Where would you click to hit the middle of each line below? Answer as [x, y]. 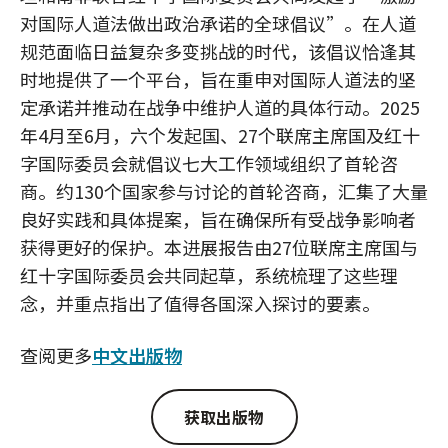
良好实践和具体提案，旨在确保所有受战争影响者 [218, 219]
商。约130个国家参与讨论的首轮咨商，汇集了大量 [224, 191]
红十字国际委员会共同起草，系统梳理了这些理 [209, 275]
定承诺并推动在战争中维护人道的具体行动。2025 [220, 107]
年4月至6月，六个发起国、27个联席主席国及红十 [220, 135]
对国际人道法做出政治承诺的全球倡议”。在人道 [218, 23]
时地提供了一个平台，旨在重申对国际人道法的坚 [218, 79]
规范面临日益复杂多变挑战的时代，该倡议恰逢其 [218, 51]
